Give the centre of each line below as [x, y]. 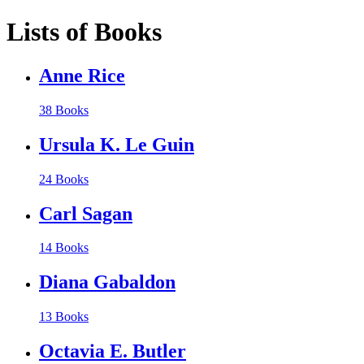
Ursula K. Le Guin [117, 144]
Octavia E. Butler [113, 351]
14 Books [64, 248]
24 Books [64, 179]
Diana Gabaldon [107, 282]
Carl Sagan [86, 213]
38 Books [64, 110]
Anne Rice [82, 75]
